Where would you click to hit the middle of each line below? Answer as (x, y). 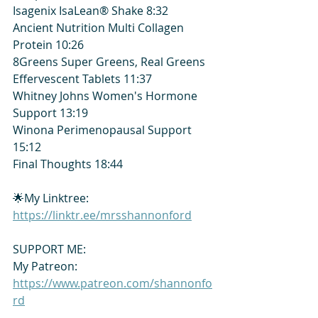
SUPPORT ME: (49, 249)
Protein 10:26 (48, 44)
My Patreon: (46, 266)
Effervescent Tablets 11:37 (82, 78)
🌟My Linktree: (52, 198)
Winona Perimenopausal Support (104, 130)
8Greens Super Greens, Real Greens (110, 61)
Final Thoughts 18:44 (68, 164)
